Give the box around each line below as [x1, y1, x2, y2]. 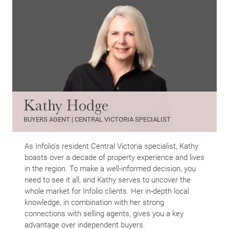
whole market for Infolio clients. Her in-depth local [25, 186, 189, 196]
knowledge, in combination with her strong [25, 197, 164, 208]
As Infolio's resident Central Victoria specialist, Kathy [25, 141, 198, 151]
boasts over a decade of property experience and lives [25, 152, 204, 163]
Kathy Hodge [24, 97, 108, 114]
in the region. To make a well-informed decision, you [25, 163, 196, 174]
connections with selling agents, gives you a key [25, 208, 184, 219]
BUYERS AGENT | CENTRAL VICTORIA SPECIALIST [24, 114, 171, 124]
